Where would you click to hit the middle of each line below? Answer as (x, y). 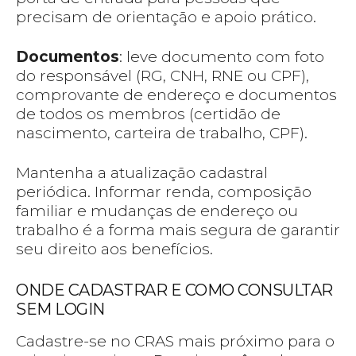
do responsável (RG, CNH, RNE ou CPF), (163, 76)
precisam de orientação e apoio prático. (166, 17)
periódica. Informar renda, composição (164, 192)
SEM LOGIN (60, 310)
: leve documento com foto (222, 57)
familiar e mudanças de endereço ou (157, 211)
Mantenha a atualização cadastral (142, 173)
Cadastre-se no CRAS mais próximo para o (175, 342)
